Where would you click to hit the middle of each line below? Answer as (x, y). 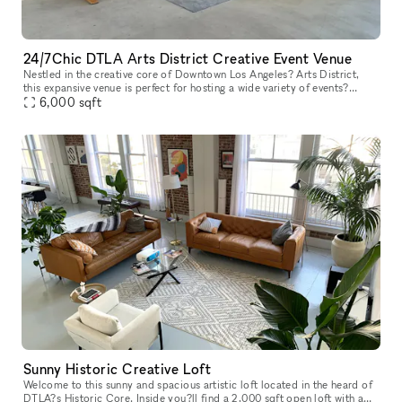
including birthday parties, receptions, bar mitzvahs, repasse (170, 101)
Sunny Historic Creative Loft (118, 369)
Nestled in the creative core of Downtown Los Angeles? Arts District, (192, 74)
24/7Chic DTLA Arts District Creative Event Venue (188, 58)
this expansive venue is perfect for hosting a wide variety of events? (186, 87)
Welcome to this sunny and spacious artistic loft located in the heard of (198, 385)
